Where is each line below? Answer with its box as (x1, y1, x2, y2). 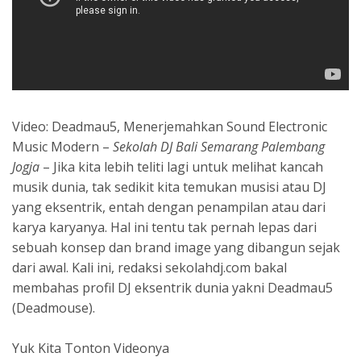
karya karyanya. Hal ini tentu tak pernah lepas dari (12, 218, 317, 236)
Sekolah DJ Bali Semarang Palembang (113, 137, 325, 156)
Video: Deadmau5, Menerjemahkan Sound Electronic (12, 117, 327, 135)
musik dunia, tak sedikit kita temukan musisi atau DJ (12, 177, 326, 196)
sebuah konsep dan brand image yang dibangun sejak (12, 238, 340, 256)
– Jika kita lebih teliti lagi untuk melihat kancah (39, 157, 323, 176)
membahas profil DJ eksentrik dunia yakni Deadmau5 (12, 278, 333, 297)
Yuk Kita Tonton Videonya (12, 339, 169, 358)
